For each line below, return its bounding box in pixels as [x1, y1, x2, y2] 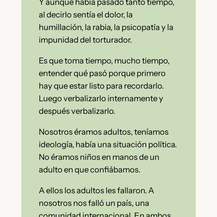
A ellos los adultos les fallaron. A [38, 185, 154, 195]
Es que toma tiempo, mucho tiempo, [38, 56, 170, 66]
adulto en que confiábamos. [38, 165, 140, 175]
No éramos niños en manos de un [38, 152, 159, 162]
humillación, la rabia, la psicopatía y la [38, 22, 173, 32]
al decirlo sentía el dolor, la [38, 10, 133, 20]
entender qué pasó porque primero [38, 68, 166, 78]
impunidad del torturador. [38, 35, 132, 45]
